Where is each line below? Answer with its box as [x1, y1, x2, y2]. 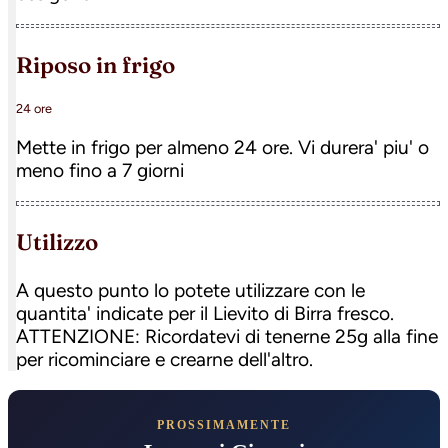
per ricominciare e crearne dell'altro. [16, 347, 313, 371]
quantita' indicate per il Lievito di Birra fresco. [16, 301, 394, 325]
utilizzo [33, 228, 98, 257]
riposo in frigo [33, 50, 175, 79]
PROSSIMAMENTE [157, 417, 291, 432]
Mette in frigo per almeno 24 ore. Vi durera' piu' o [16, 136, 429, 160]
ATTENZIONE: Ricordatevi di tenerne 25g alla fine [16, 324, 438, 348]
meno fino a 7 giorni [16, 159, 184, 183]
